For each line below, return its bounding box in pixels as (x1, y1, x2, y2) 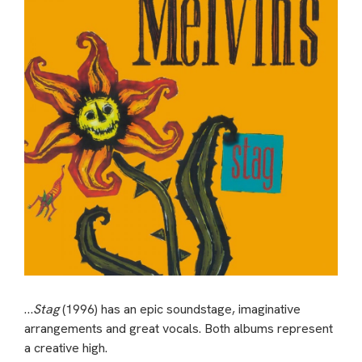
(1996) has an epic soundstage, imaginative (59, 301, 301, 318)
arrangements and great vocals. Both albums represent (24, 320, 333, 338)
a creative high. (24, 339, 107, 357)
